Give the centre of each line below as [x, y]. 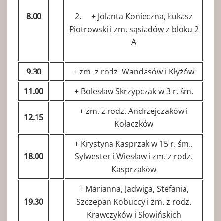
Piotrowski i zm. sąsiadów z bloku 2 [134, 29]
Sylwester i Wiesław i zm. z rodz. [134, 156]
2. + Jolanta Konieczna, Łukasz [134, 16]
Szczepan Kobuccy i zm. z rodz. [134, 202]
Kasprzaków [134, 169]
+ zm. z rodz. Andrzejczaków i [134, 111]
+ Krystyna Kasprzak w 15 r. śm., [134, 143]
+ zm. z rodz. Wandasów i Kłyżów [134, 71]
